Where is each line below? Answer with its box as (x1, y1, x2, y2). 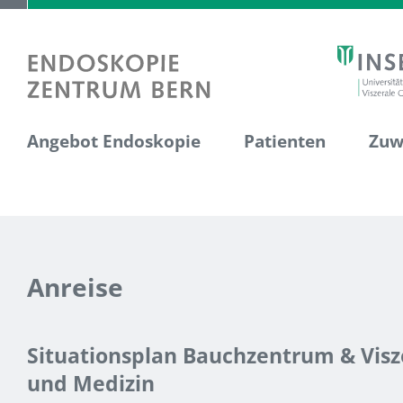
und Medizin (27, 370, 155, 398)
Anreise (27, 270, 123, 304)
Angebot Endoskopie (27, 130, 201, 153)
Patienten (244, 130, 326, 153)
